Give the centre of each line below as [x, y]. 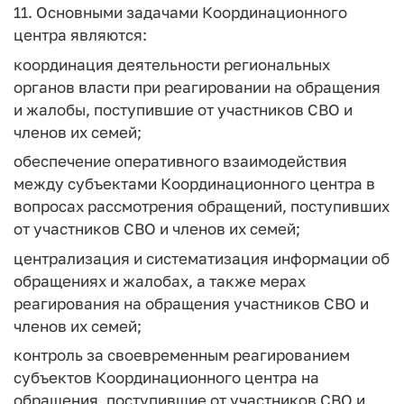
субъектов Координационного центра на [166, 377]
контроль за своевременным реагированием [182, 355]
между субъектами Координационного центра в [194, 184]
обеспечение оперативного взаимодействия [180, 161]
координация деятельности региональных [172, 64]
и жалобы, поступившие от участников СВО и [183, 109]
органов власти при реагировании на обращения [197, 87]
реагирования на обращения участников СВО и [191, 303]
